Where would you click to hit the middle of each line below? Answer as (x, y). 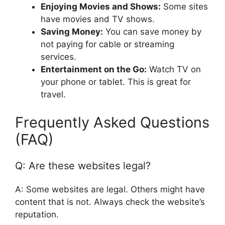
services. (59, 57)
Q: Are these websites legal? (83, 165)
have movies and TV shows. (98, 19)
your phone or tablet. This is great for (116, 82)
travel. (53, 95)
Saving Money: (72, 32)
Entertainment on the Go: (94, 70)
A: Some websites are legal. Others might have (110, 189)
